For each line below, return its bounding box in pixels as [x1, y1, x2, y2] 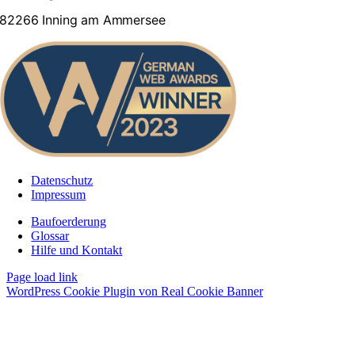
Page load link [6, 269, 78, 284]
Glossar [31, 228, 70, 242]
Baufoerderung [31, 214, 107, 228]
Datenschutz [31, 173, 94, 187]
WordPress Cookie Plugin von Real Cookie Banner [6, 284, 263, 298]
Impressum [31, 187, 86, 201]
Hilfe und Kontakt [31, 242, 123, 257]
